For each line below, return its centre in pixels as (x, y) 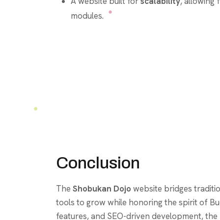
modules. (87, 16)
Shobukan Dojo (102, 188)
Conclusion (98, 163)
